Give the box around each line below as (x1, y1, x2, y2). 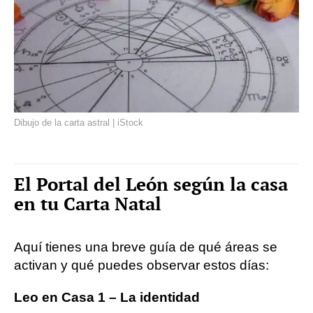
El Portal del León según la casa (14, 172, 288, 196)
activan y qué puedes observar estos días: (14, 257, 269, 272)
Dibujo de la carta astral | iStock (14, 117, 143, 128)
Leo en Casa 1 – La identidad (14, 289, 200, 305)
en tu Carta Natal (14, 191, 161, 216)
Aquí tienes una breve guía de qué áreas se (14, 239, 277, 254)
